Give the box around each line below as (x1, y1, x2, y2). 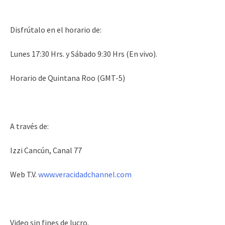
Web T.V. (10, 169, 38, 180)
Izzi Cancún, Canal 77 (10, 145, 82, 156)
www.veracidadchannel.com (38, 169, 132, 180)
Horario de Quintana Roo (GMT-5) (10, 73, 125, 83)
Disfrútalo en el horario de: (10, 25, 101, 35)
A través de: (10, 121, 49, 132)
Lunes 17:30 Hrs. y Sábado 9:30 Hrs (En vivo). (10, 49, 157, 59)
